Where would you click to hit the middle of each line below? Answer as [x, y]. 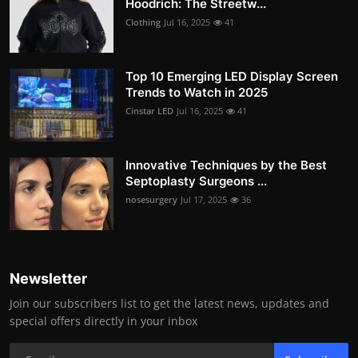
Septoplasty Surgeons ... [196, 181]
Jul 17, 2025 [204, 200]
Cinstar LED [149, 111]
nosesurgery [151, 200]
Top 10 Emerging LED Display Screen [232, 77]
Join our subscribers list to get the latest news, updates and [169, 304]
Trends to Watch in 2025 [197, 93]
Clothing [143, 22]
